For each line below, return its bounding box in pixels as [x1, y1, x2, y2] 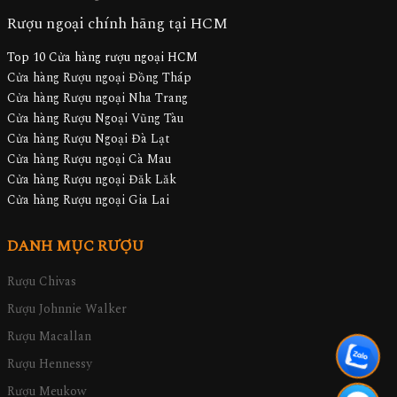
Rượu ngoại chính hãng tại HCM [7, 12, 228, 36]
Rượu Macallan [7, 327, 91, 346]
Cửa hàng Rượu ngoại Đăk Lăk [7, 170, 176, 190]
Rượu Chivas [7, 272, 76, 292]
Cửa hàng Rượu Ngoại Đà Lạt [7, 129, 170, 149]
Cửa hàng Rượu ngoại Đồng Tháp [7, 68, 191, 88]
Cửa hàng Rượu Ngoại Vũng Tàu [7, 109, 183, 128]
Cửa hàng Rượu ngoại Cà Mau [7, 150, 171, 169]
